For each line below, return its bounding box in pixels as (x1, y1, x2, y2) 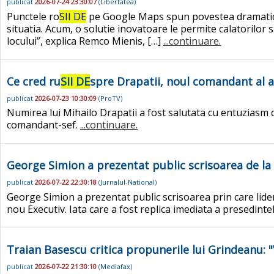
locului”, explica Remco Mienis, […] (7, 34, 163, 48)
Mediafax (100, 261, 130, 271)
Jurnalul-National (100, 177, 155, 187)
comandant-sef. (7, 118, 80, 132)
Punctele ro (7, 9, 59, 23)
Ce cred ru (7, 73, 61, 89)
